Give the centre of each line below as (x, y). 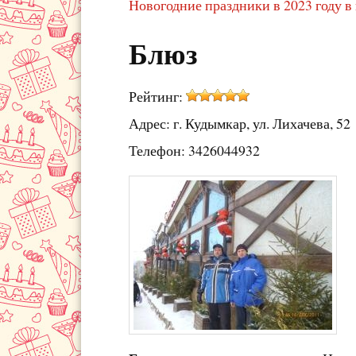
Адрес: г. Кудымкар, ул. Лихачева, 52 (240, 123)
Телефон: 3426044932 (194, 150)
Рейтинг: (157, 96)
